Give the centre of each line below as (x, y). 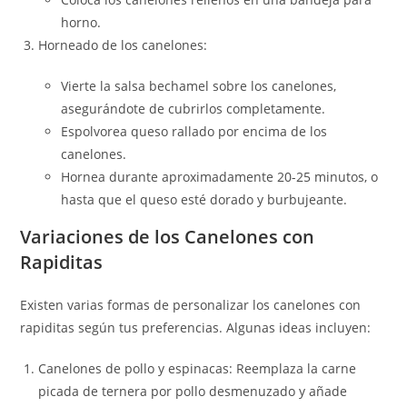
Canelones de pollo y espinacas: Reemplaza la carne (198, 368)
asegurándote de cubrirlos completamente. (194, 109)
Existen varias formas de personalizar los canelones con (191, 305)
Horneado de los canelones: (123, 45)
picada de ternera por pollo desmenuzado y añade (193, 391)
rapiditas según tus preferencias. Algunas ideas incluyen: (196, 328)
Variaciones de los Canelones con (168, 237)
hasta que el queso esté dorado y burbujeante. (204, 199)
